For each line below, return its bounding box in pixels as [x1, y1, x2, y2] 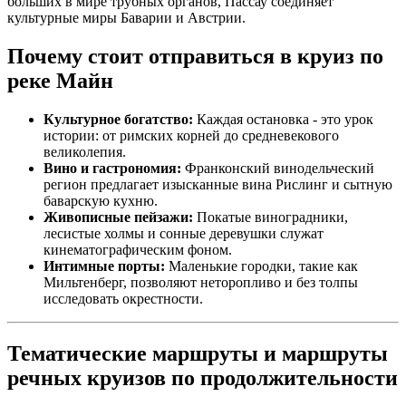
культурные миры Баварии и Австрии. [7, 10, 246, 26]
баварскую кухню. [43, 193, 158, 209]
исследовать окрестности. [43, 291, 203, 307]
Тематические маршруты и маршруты [7, 342, 388, 366]
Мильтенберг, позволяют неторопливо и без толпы [43, 275, 358, 291]
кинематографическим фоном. [43, 242, 232, 258]
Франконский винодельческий [181, 160, 374, 177]
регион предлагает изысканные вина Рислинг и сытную [43, 177, 392, 193]
